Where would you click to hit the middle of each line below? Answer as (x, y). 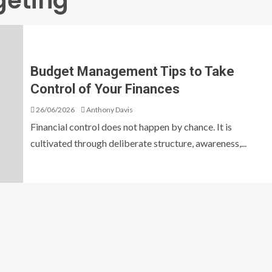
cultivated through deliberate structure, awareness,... (138, 143)
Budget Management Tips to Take (132, 71)
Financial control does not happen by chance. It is (131, 127)
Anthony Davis (110, 110)
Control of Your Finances (105, 89)
